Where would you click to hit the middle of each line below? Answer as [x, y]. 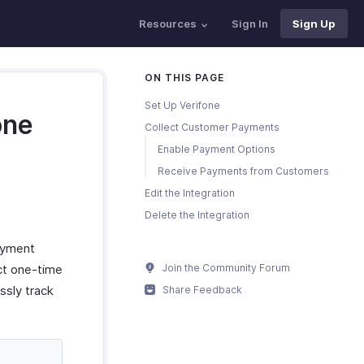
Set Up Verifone [182, 105]
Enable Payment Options [217, 149]
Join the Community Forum [225, 268]
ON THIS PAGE [184, 78]
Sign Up [314, 24]
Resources [168, 24]
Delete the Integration [197, 215]
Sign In [250, 24]
